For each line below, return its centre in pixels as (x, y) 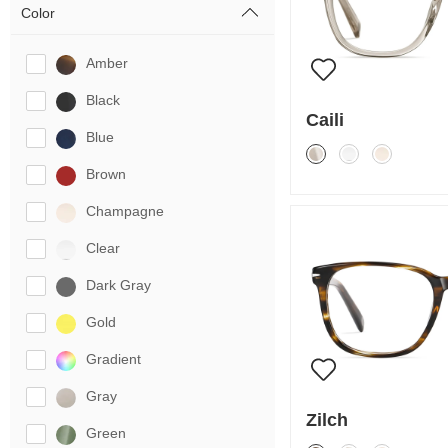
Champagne (125, 211)
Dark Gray (118, 285)
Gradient (113, 359)
